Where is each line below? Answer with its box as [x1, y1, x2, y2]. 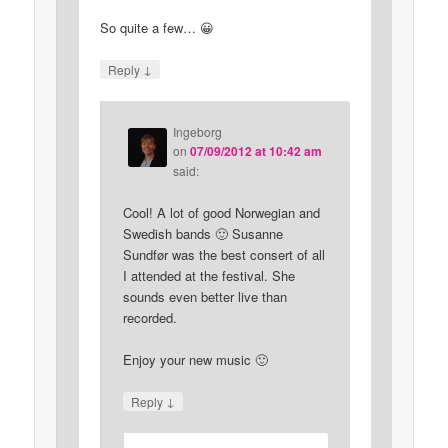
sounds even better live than [122, 286, 287, 306]
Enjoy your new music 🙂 [122, 349, 268, 369]
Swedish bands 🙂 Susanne [122, 223, 283, 243]
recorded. [122, 307, 177, 327]
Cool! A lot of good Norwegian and [122, 202, 320, 222]
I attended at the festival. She [122, 265, 295, 285]
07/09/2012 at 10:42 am [189, 142, 322, 161]
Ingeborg [172, 123, 222, 141]
